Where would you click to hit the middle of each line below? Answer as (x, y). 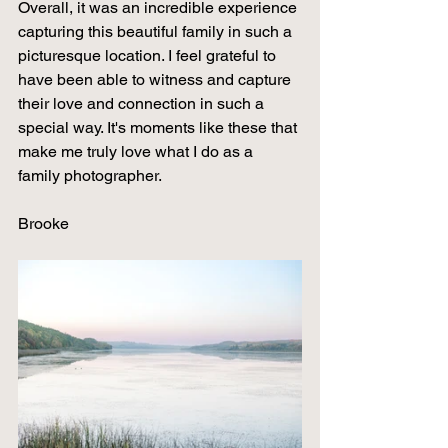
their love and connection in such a (143, 103)
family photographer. (90, 175)
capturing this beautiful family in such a (157, 31)
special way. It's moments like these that (159, 127)
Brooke (43, 223)
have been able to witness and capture (156, 79)
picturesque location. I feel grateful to (149, 55)
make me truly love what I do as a (137, 151)
